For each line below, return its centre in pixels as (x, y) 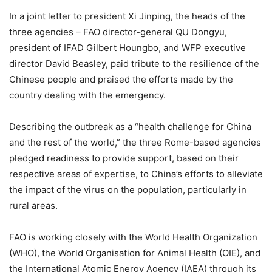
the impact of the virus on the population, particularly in (128, 189)
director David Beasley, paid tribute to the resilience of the (134, 63)
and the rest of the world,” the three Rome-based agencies (135, 142)
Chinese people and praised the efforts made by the (121, 79)
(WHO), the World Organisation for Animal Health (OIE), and (135, 253)
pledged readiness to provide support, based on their (124, 158)
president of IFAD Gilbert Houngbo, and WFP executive (127, 47)
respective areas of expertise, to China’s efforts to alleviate (136, 174)
